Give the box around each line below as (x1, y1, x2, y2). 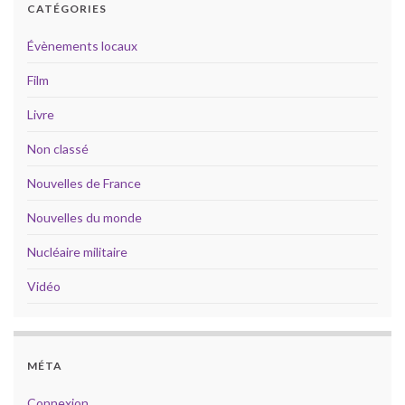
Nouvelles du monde (27, 210, 142, 226)
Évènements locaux (27, 38, 137, 54)
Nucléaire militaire (27, 244, 127, 260)
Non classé (27, 141, 89, 157)
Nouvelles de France (27, 175, 141, 192)
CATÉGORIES (27, 2, 107, 16)
